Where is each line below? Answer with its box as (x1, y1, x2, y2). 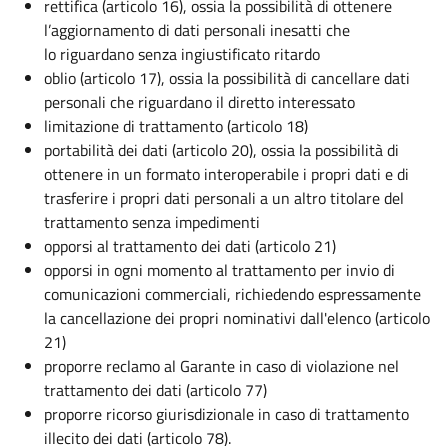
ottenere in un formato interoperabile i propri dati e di (44, 161, 409, 186)
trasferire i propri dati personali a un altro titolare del (44, 185, 404, 210)
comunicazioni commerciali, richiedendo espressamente (44, 281, 421, 306)
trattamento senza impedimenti (44, 209, 260, 234)
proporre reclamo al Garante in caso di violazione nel (44, 353, 399, 378)
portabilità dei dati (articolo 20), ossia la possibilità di (44, 137, 399, 162)
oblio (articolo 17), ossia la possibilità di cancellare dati (44, 65, 410, 90)
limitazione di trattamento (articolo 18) (44, 113, 308, 138)
